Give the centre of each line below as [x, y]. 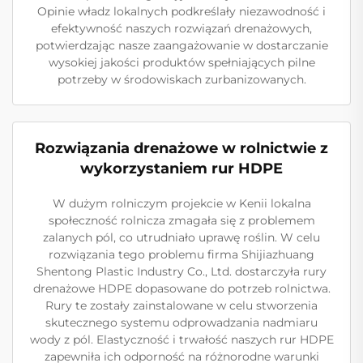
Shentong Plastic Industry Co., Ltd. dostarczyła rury [181, 271]
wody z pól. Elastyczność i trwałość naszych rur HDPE [181, 339]
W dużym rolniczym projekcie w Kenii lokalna [181, 203]
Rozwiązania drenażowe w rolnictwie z [181, 148]
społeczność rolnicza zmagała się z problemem [181, 220]
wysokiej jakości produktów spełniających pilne [181, 62]
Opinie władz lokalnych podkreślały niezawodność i [181, 11]
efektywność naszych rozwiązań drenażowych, [181, 28]
